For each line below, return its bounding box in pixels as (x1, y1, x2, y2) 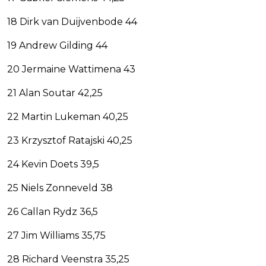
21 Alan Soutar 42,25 (7, 87, 103, 99)
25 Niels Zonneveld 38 (7, 182, 113, 194)
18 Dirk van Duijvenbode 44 (7, 16, 137, 28)
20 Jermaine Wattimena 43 (7, 64, 135, 75)
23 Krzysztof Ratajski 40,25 (7, 135, 132, 147)
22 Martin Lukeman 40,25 (7, 111, 128, 123)
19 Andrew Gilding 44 (7, 40, 107, 52)
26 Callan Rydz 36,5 (7, 206, 98, 218)
